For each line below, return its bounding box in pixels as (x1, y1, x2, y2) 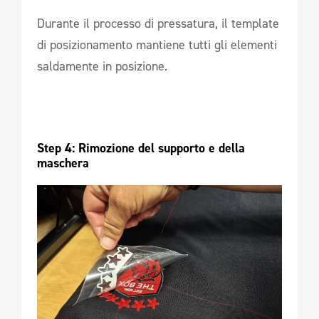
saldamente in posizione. (37, 57, 167, 75)
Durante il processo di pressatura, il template (37, 14, 279, 32)
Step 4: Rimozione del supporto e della (37, 139, 245, 157)
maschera (37, 154, 93, 172)
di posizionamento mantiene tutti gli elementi (37, 36, 277, 53)
